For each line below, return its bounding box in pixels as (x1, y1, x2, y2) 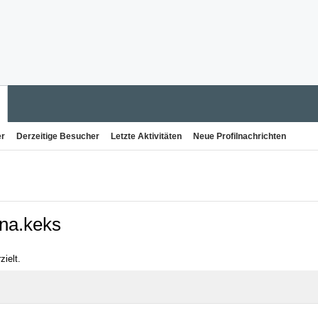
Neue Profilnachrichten (193, 131, 286, 141)
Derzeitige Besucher (16, 131, 99, 141)
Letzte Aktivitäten (111, 131, 182, 141)
